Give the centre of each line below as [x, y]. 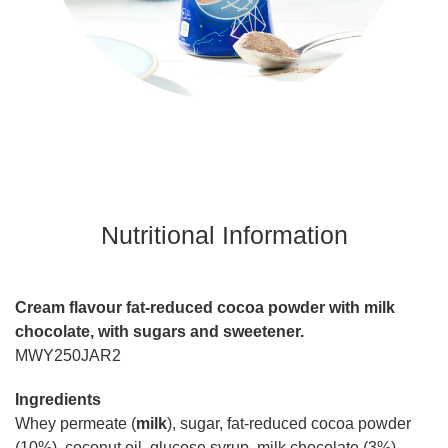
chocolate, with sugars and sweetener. [159, 332]
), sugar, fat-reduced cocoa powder [289, 424]
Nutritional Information [224, 236]
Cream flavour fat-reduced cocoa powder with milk [205, 308]
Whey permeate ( [75, 424]
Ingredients [58, 400]
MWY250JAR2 [68, 356]
